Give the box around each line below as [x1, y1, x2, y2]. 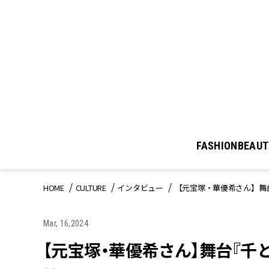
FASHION [196, 139, 238, 153]
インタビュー [117, 182, 163, 194]
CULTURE [75, 182, 106, 194]
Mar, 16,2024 [43, 219, 88, 229]
